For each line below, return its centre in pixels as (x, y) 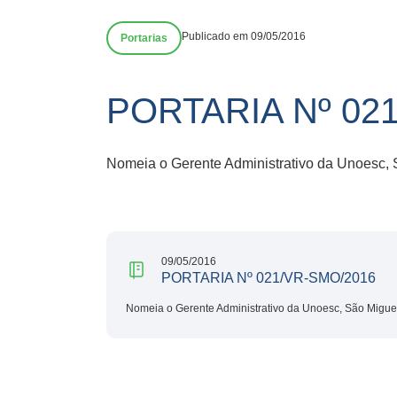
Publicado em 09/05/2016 (244, 36)
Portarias (144, 38)
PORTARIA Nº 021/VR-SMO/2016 (269, 277)
